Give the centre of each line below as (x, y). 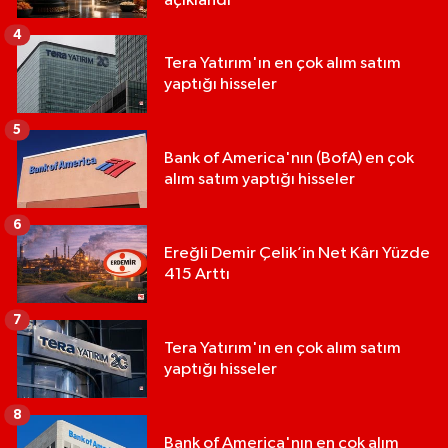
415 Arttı (197, 275)
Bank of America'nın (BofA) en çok (289, 159)
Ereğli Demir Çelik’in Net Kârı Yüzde (297, 254)
